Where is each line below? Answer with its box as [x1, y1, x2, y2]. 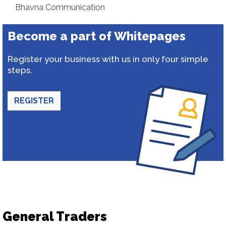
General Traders [3, 209, 107, 224]
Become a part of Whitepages [8, 29, 186, 43]
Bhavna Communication [15, 3, 105, 12]
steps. [8, 65, 32, 75]
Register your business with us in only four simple [8, 54, 208, 64]
